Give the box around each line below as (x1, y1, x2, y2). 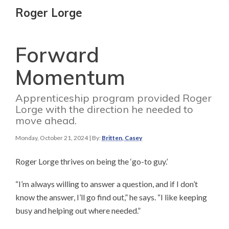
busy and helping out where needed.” (15, 205, 141, 215)
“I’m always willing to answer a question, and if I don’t (15, 178, 198, 189)
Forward (15, 41, 99, 67)
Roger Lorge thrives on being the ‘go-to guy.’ (15, 156, 168, 166)
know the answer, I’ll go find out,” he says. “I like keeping (15, 192, 207, 202)
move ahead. (15, 113, 77, 127)
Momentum (15, 64, 125, 90)
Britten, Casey (102, 133, 142, 142)
